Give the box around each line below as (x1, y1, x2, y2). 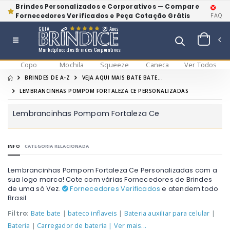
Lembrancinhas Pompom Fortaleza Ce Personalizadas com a (8, 166, 217, 175)
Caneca (146, 61, 169, 70)
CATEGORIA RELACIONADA (24, 142, 89, 149)
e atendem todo (160, 184, 219, 194)
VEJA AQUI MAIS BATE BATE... (82, 74, 163, 82)
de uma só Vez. (8, 184, 62, 194)
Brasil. (8, 194, 28, 203)
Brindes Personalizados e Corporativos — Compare (15, 2, 199, 11)
